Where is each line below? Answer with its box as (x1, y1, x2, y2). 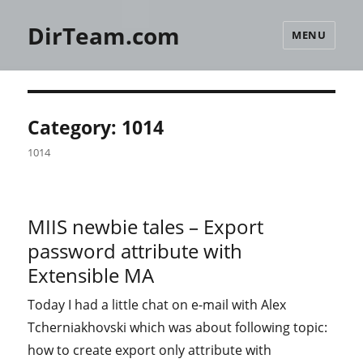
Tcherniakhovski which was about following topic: (28, 318, 328, 337)
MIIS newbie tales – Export (28, 213, 264, 240)
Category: (28, 114, 122, 140)
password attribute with (28, 237, 243, 264)
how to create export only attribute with (28, 341, 272, 360)
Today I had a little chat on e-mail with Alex (28, 296, 287, 314)
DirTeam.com (28, 19, 181, 51)
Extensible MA (28, 262, 155, 288)
